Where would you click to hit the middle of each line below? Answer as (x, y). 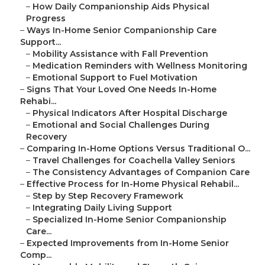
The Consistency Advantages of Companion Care (141, 172)
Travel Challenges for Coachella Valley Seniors (134, 161)
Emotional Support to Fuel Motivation (115, 78)
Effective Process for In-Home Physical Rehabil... (133, 184)
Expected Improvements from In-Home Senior (128, 243)
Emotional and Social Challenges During (121, 125)
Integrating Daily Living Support (102, 208)
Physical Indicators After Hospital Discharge (130, 113)
